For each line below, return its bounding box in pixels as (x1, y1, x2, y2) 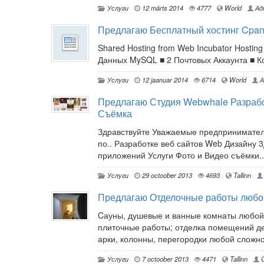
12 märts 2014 (140, 3, 183, 13)
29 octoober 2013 (140, 170, 192, 180)
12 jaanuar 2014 (140, 75, 188, 85)
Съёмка (98, 107, 132, 121)
